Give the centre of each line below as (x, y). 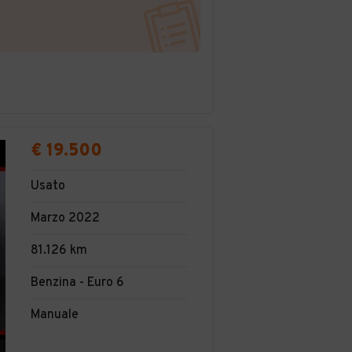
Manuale (55, 315)
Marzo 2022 (65, 218)
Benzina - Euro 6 (77, 283)
